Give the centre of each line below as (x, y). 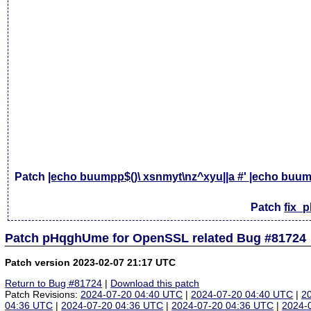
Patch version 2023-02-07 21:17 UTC (91, 262)
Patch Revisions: (43, 295)
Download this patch (155, 284)
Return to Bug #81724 (54, 284)
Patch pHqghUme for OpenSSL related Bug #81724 (156, 238)
